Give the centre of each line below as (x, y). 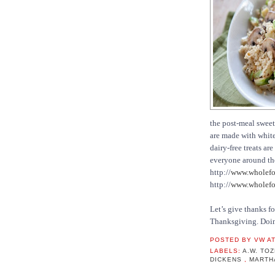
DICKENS (227, 259)
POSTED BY (232, 240)
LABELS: (227, 251)
